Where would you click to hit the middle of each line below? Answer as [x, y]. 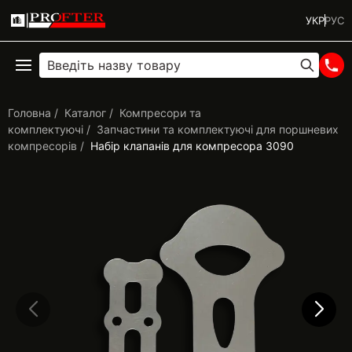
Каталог [85, 113]
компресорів [42, 146]
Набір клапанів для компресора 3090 [192, 146]
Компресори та [160, 113]
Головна [29, 113]
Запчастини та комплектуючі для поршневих [218, 129]
